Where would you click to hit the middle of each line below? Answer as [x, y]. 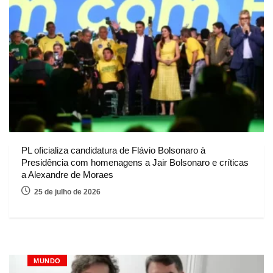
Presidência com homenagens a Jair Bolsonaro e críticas [135, 162]
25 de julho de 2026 [67, 192]
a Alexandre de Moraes [67, 174]
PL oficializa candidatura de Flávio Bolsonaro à [113, 150]
